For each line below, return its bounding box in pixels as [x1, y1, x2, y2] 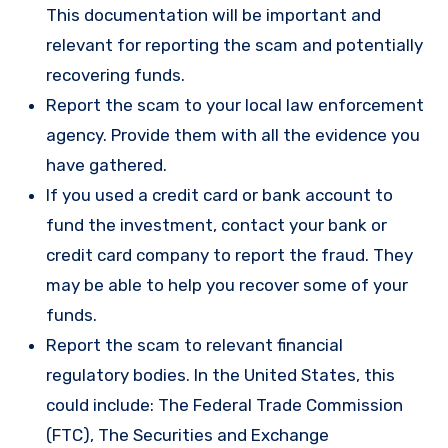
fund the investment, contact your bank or [46, 215, 387, 236]
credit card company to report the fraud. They [46, 245, 413, 266]
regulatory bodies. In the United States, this [46, 365, 395, 386]
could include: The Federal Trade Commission [46, 395, 403, 416]
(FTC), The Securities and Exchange [46, 425, 329, 446]
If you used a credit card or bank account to [46, 185, 393, 206]
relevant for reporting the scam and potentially [46, 35, 423, 56]
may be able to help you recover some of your [46, 275, 408, 296]
